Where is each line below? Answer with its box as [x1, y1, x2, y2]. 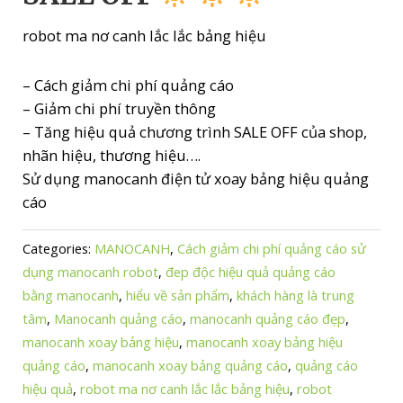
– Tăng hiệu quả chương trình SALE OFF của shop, [22, 121, 368, 143]
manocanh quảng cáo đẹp [190, 309, 346, 327]
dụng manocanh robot [22, 262, 159, 281]
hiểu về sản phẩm [126, 285, 230, 304]
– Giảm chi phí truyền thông [22, 98, 217, 120]
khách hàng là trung [237, 285, 355, 304]
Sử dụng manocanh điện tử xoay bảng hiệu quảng [22, 168, 370, 190]
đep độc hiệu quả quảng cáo [166, 262, 336, 281]
